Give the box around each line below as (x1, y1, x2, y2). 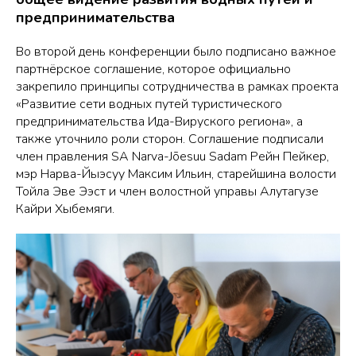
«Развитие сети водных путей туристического (16, 95, 282, 113)
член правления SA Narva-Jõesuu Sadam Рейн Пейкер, (16, 147, 329, 165)
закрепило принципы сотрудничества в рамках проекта (16, 77, 339, 95)
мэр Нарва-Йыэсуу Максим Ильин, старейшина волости (16, 164, 336, 183)
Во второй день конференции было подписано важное (16, 42, 336, 60)
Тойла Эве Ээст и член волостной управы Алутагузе (16, 182, 319, 200)
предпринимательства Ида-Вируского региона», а (16, 112, 303, 130)
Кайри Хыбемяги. (16, 199, 114, 218)
